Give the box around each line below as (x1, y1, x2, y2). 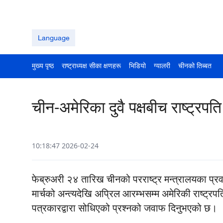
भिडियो (129, 61, 146, 71)
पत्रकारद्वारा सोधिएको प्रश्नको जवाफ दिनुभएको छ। (32, 201, 217, 216)
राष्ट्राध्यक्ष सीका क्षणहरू (62, 61, 121, 71)
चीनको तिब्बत (178, 61, 212, 71)
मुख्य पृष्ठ (32, 61, 54, 71)
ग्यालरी (154, 61, 170, 71)
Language (37, 33, 70, 42)
